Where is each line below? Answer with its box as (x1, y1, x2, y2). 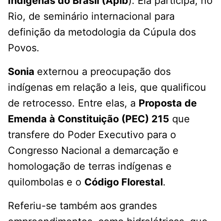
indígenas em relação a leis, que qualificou (8, 81, 206, 94)
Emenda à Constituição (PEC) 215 (8, 113, 169, 125)
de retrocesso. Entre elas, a (8, 97, 139, 110)
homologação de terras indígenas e (8, 160, 172, 173)
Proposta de (139, 97, 197, 110)
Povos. (8, 42, 39, 54)
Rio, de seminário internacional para (8, 10, 175, 23)
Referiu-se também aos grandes (8, 200, 157, 212)
